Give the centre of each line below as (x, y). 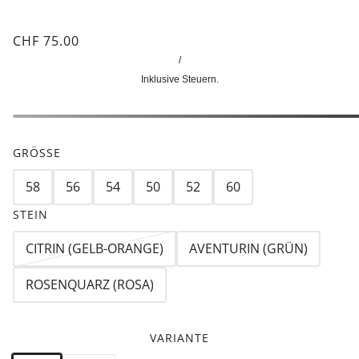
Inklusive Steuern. (179, 79)
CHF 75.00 (46, 40)
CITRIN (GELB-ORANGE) (95, 249)
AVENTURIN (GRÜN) (248, 249)
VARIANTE (179, 337)
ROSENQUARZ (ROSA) (90, 285)
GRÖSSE (37, 152)
